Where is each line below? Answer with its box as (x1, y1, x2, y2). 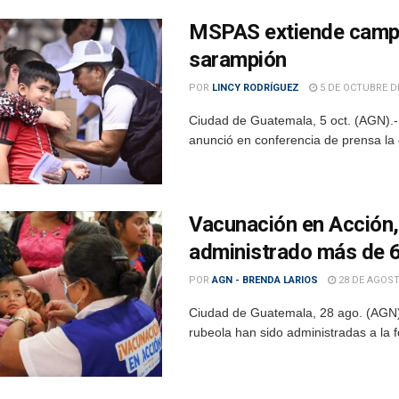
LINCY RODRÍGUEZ (212, 81, 299, 94)
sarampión (189, 46, 287, 72)
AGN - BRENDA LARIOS (212, 273, 318, 286)
